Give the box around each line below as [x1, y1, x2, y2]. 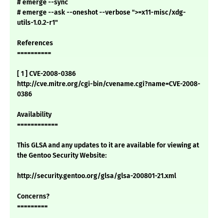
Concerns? [17, 192, 50, 201]
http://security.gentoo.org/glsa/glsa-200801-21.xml [17, 172, 176, 181]
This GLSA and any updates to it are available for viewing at [17, 141, 199, 150]
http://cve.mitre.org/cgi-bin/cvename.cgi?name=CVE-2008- [17, 80, 200, 89]
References [17, 39, 53, 48]
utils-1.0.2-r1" [17, 18, 58, 27]
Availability [17, 110, 52, 119]
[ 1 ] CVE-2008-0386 [17, 70, 76, 78]
